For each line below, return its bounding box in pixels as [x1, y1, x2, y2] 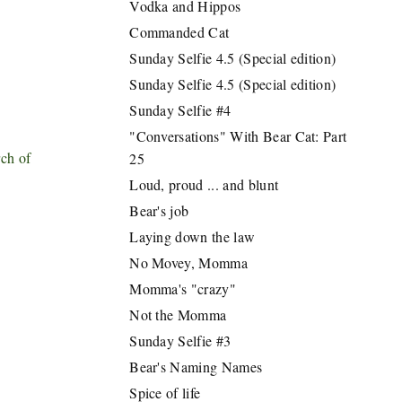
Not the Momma [129, 305, 227, 324]
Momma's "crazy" [129, 279, 236, 298]
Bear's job [129, 201, 189, 220]
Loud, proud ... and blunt [129, 175, 279, 194]
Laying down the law [129, 227, 256, 246]
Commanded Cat [129, 22, 230, 41]
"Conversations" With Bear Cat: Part [129, 127, 347, 145]
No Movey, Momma [129, 253, 248, 272]
